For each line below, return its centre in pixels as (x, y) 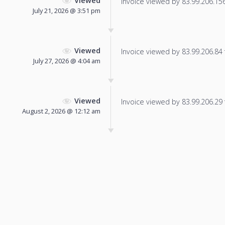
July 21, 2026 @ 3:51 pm (67, 10)
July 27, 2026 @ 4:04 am (67, 61)
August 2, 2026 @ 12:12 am (61, 111)
